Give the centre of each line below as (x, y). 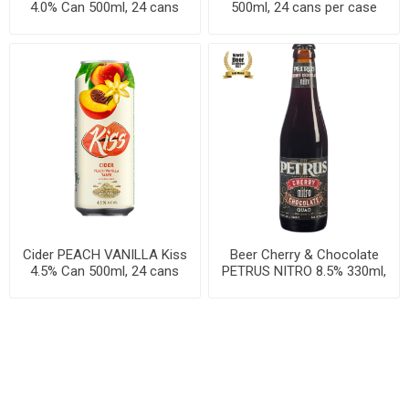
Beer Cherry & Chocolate (304, 255)
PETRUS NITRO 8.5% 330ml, (304, 272)
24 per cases (304, 288)
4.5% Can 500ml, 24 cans (105, 272)
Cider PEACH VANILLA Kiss (105, 255)
